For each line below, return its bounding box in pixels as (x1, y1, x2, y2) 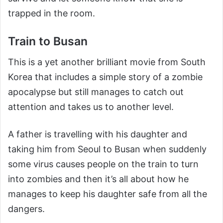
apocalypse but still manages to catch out (8, 87, 184, 97)
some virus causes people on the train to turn (8, 159, 199, 169)
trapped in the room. (8, 7, 95, 18)
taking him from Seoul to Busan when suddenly (8, 144, 207, 154)
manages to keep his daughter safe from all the (8, 189, 207, 199)
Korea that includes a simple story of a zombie (8, 72, 203, 82)
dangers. (8, 204, 45, 214)
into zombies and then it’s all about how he (8, 174, 189, 184)
